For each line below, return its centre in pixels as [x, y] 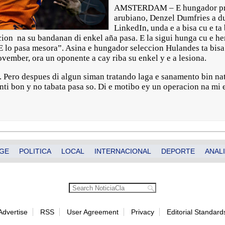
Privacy [142, 212]
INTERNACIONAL [123, 151]
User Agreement [92, 212]
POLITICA [35, 151]
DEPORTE [178, 151]
